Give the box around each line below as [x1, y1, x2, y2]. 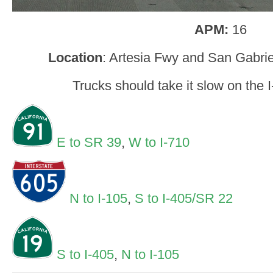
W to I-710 [129, 134, 190, 150]
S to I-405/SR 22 [135, 190, 233, 206]
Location [48, 50, 102, 66]
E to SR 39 [57, 134, 121, 150]
